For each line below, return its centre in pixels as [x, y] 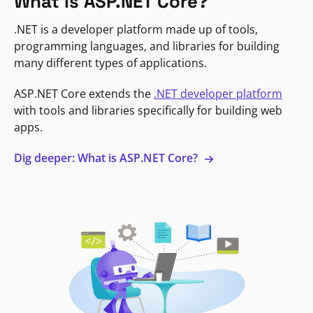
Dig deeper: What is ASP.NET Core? [107, 158]
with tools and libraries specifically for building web [148, 110]
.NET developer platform [218, 93]
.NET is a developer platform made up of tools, [136, 29]
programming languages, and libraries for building [147, 46]
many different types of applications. [110, 63]
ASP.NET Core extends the [84, 93]
